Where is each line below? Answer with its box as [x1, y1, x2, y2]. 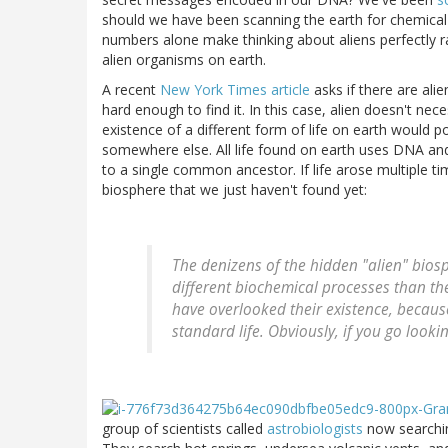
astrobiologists [267, 418, 363, 438]
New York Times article [160, 79, 310, 99]
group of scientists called [102, 418, 267, 438]
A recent [102, 79, 160, 99]
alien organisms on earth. [102, 49, 266, 69]
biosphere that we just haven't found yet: [102, 179, 367, 199]
